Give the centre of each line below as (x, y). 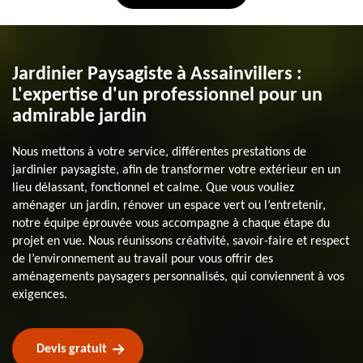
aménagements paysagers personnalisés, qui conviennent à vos (178, 277)
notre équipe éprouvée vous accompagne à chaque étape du (171, 223)
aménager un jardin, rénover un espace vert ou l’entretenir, (169, 205)
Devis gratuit (72, 349)
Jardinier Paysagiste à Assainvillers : (157, 74)
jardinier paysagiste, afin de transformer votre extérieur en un (176, 170)
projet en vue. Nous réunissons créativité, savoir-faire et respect (181, 241)
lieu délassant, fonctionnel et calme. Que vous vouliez (153, 188)
